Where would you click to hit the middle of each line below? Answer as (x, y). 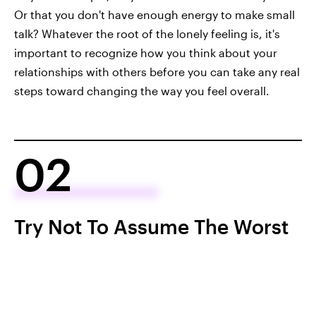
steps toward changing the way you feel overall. (142, 91)
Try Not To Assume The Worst (151, 226)
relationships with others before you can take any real (157, 72)
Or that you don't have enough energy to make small (154, 14)
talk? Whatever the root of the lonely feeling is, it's (147, 34)
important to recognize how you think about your (146, 53)
